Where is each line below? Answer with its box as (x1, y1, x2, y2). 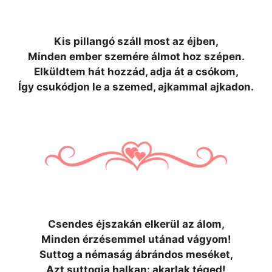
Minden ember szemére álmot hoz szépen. (27, 50, 245, 63)
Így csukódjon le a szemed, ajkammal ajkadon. (18, 81, 254, 93)
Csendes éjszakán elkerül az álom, (47, 218, 225, 230)
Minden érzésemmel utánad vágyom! (41, 233, 231, 245)
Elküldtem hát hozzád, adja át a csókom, (33, 66, 239, 78)
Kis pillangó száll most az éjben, (53, 35, 219, 47)
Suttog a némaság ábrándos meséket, (39, 248, 233, 260)
